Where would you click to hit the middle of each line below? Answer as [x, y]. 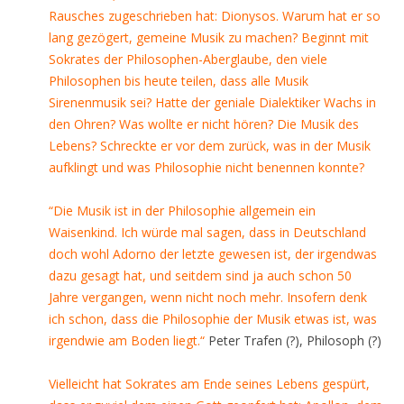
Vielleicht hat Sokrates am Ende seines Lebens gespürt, [209, 384]
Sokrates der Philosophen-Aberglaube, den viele [188, 59]
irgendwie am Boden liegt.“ [127, 340]
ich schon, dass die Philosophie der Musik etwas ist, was [213, 319]
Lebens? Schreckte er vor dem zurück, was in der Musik [210, 146]
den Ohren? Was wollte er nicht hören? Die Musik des [204, 124]
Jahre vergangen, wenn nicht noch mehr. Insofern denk [208, 297]
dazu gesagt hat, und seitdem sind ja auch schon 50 [200, 275]
